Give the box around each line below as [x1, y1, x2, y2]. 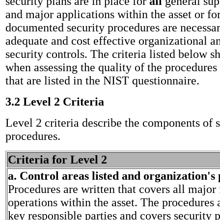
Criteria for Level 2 [8, 153, 107, 166]
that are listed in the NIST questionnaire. [5, 74, 199, 87]
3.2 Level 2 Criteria [5, 95, 104, 108]
